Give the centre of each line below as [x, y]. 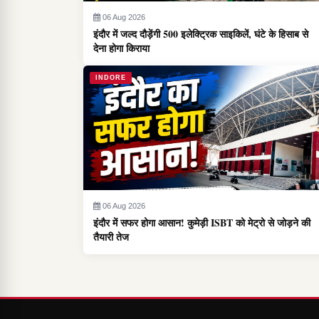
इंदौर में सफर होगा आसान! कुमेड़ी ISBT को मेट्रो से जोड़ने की [202, 223]
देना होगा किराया [121, 48]
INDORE [111, 78]
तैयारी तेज [111, 237]
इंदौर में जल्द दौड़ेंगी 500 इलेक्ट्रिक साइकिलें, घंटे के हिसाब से [201, 34]
